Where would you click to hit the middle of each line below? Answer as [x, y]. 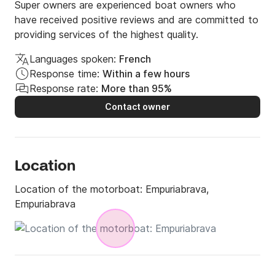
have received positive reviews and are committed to [137, 20]
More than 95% [137, 89]
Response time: [64, 74]
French [135, 59]
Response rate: [64, 89]
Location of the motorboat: [80, 189]
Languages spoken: [73, 59]
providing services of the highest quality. [107, 35]
